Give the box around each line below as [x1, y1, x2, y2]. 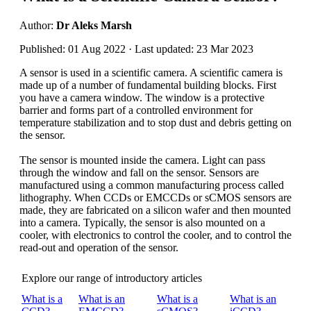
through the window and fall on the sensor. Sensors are [19, 166, 259, 178]
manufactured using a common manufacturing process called [19, 178, 284, 191]
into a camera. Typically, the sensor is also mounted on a [19, 216, 265, 228]
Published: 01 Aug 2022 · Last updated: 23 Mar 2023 [19, 42, 253, 55]
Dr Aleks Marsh [56, 19, 132, 31]
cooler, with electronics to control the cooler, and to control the [19, 228, 292, 241]
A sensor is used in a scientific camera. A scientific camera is [19, 66, 283, 78]
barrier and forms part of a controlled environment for [19, 103, 253, 116]
